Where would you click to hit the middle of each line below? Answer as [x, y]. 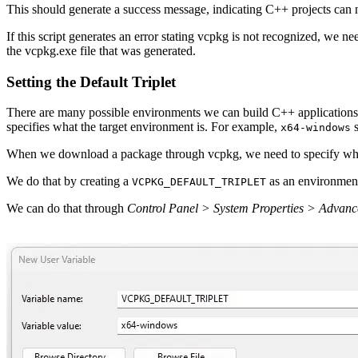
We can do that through [67, 209]
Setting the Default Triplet [91, 82]
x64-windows [316, 128]
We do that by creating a [69, 181]
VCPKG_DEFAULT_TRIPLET [199, 182]
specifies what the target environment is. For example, [143, 127]
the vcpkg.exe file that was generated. [101, 50]
